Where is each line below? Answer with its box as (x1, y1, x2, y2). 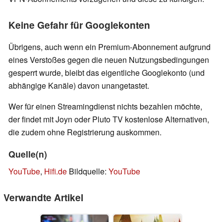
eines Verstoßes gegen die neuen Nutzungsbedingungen (8, 54, 209, 66)
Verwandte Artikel (3, 190, 83, 205)
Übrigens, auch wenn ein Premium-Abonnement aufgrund (8, 41, 211, 53)
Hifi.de (44, 166, 67, 177)
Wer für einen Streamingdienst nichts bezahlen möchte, (8, 101, 202, 112)
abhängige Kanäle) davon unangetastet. (8, 80, 149, 92)
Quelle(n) (8, 148, 47, 161)
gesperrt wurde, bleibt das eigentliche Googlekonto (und (8, 67, 205, 79)
